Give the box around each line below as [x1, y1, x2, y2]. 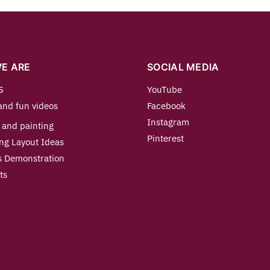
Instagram [147, 116, 189, 128]
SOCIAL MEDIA [147, 61, 219, 74]
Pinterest [147, 133, 184, 145]
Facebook [147, 100, 186, 112]
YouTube [147, 84, 182, 96]
